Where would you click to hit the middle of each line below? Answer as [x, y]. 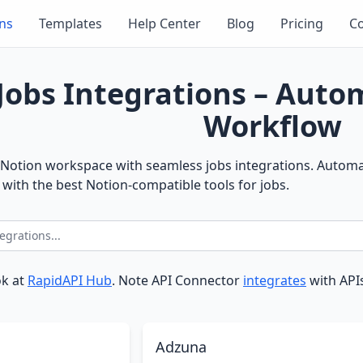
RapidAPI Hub [70, 280]
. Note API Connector [177, 280]
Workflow [272, 126]
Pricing [302, 23]
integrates [275, 280]
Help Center [165, 23]
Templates [71, 23]
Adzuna [181, 347]
